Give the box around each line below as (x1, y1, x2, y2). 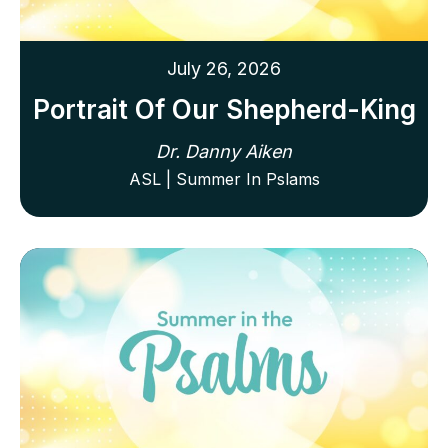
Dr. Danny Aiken (156, 141, 292, 163)
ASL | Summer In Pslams (128, 169, 320, 190)
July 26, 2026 (167, 58, 281, 80)
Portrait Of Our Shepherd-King (32, 94, 416, 126)
